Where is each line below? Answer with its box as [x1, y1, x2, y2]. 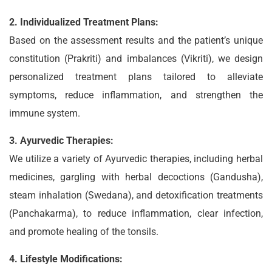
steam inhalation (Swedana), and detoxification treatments [9, 189, 263, 201]
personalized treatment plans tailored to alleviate [9, 71, 263, 83]
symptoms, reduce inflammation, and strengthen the [9, 89, 263, 101]
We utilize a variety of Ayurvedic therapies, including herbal [9, 153, 263, 165]
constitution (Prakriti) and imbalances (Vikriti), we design [9, 53, 263, 64]
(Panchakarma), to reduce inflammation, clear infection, [9, 208, 263, 219]
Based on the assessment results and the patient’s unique [9, 35, 263, 46]
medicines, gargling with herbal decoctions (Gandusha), [9, 171, 263, 183]
